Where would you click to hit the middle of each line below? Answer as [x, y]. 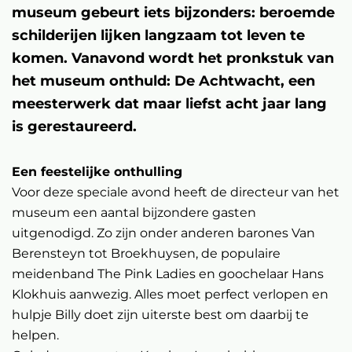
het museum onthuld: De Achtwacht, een [163, 81]
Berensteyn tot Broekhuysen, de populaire [146, 253]
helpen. [35, 335]
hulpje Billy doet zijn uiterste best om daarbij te [160, 315]
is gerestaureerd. [74, 126]
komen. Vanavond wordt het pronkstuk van [173, 58]
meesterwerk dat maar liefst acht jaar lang [169, 104]
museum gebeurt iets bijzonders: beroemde [173, 13]
